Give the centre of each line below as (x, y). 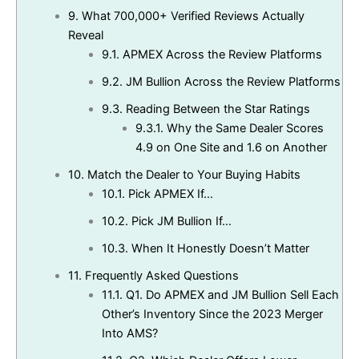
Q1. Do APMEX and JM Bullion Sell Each (230, 295)
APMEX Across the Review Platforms (220, 55)
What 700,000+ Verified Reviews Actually (191, 16)
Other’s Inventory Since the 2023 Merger (212, 315)
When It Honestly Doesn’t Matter (218, 249)
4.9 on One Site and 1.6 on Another (231, 148)
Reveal (85, 36)
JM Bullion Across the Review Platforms (231, 82)
